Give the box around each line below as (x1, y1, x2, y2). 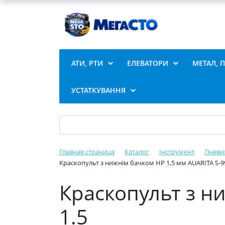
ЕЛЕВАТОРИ (127, 58, 168, 68)
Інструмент (159, 147, 194, 156)
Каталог (125, 147, 149, 156)
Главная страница (59, 147, 115, 156)
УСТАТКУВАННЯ (71, 85, 126, 95)
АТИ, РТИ (71, 58, 103, 68)
